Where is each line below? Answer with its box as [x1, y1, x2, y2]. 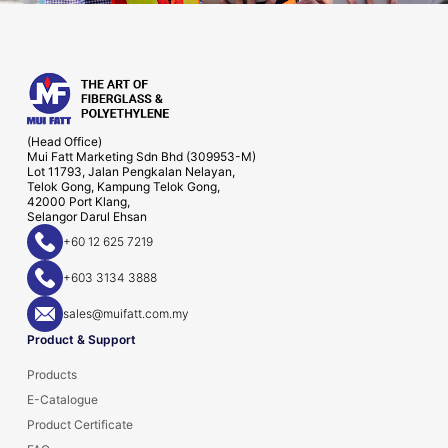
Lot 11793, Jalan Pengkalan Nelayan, [27, 163, 235, 179]
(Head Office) [27, 133, 102, 149]
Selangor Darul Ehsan [27, 208, 147, 224]
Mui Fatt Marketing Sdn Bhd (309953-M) [27, 148, 256, 164]
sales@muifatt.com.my [63, 306, 189, 322]
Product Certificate [27, 416, 133, 432]
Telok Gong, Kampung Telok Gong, [27, 178, 220, 194]
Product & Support [27, 331, 136, 347]
